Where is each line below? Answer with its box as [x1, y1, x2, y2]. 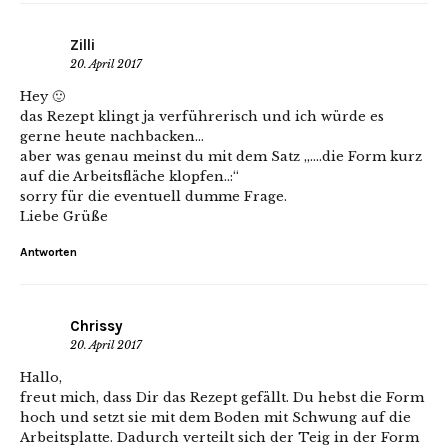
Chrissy [70, 316, 123, 335]
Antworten [20, 244, 77, 259]
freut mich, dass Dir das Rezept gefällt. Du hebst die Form [20, 388, 424, 406]
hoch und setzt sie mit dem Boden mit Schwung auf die [20, 408, 411, 426]
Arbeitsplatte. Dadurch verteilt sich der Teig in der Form [20, 428, 419, 446]
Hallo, [20, 368, 62, 386]
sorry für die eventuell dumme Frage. [20, 187, 287, 205]
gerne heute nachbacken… [20, 127, 204, 145]
